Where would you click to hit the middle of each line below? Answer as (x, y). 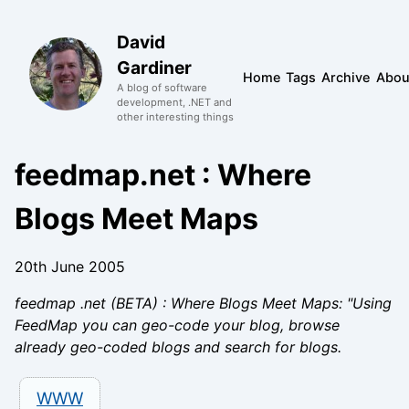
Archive (346, 77)
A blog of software (162, 88)
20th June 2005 (70, 267)
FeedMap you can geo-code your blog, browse (177, 325)
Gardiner (154, 68)
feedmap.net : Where (163, 175)
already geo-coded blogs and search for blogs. (178, 347)
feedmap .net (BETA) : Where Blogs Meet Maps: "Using (203, 303)
